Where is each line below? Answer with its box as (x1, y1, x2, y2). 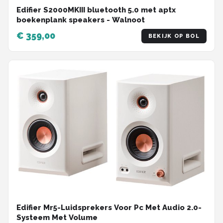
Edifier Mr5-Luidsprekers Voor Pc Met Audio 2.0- (16, 203, 202, 213)
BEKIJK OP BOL (148, 32, 200, 39)
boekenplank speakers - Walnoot (16, 15, 145, 24)
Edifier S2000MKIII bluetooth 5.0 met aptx (16, 5, 176, 14)
